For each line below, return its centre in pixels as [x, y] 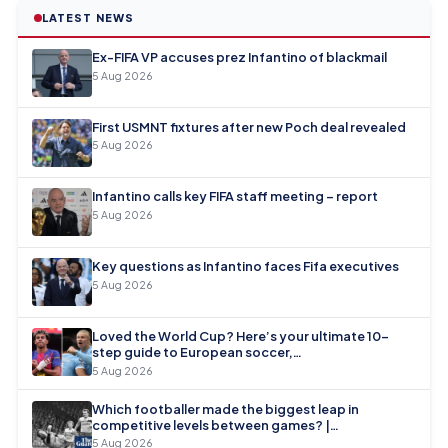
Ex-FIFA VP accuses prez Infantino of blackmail [240, 56]
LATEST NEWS [88, 18]
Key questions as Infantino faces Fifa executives [246, 266]
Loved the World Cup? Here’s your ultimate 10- [241, 335]
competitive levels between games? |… [216, 424]
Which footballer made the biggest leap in [226, 408]
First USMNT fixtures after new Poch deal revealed [249, 126]
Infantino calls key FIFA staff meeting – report [235, 196]
